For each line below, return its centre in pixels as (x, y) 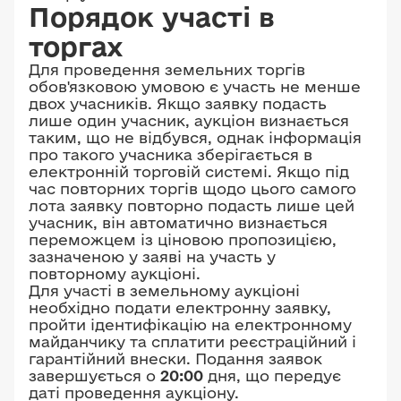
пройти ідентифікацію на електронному (190, 324)
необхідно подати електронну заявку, (180, 307)
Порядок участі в (152, 17)
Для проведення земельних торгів (167, 69)
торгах (76, 46)
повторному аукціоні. (115, 273)
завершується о (94, 375)
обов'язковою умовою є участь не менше (195, 86)
